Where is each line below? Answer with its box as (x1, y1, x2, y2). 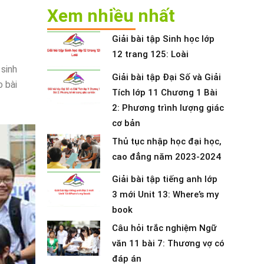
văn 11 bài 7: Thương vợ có (111, 238, 225, 249)
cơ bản (111, 117, 140, 128)
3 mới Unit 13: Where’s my (111, 189, 219, 200)
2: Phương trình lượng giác (111, 102, 224, 113)
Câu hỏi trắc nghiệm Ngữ (111, 223, 217, 234)
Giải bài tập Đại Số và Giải (111, 71, 221, 82)
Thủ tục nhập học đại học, (111, 136, 222, 147)
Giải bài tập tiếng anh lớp (111, 174, 217, 185)
